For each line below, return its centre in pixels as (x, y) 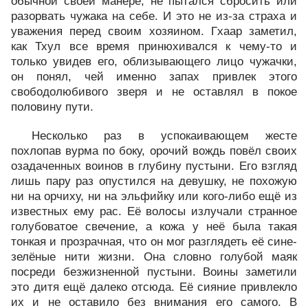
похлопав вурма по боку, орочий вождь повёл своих (154, 151)
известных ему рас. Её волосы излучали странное (154, 211)
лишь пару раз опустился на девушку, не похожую (154, 181)
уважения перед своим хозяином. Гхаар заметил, (154, 31)
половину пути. (52, 107)
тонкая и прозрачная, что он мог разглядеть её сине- (154, 242)
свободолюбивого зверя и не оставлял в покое (154, 92)
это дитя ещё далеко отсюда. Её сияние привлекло (154, 287)
